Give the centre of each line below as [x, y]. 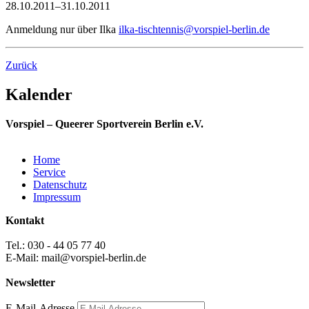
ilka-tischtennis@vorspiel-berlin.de [194, 29]
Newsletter [30, 282]
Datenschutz [60, 184]
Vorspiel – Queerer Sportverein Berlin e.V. [104, 123]
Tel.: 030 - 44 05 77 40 [56, 245]
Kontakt [25, 220]
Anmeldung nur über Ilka [62, 29]
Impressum [57, 197]
